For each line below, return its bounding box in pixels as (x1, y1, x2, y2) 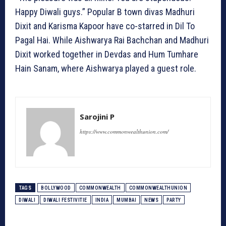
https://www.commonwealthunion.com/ (80, 128, 168, 136)
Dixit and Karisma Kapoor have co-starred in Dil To (15, 21, 195, 32)
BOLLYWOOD (41, 185, 71, 191)
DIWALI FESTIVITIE (43, 197, 87, 203)
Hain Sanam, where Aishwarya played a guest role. (15, 63, 196, 74)
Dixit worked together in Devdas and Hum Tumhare (15, 49, 198, 60)
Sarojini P (80, 111, 115, 122)
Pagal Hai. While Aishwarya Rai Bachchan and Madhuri (15, 35, 209, 46)
